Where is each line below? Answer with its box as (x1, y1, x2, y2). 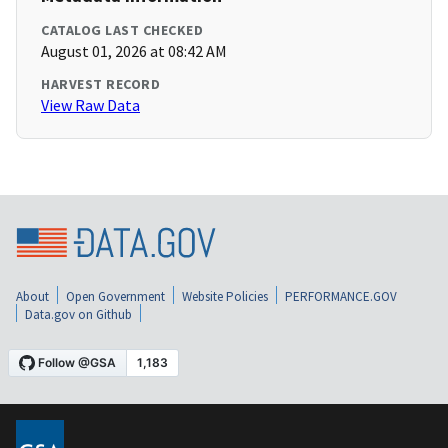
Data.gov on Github (25, 306, 132, 324)
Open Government (66, 288, 165, 306)
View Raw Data (41, 95, 140, 116)
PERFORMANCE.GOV (285, 288, 397, 306)
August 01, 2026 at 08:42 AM (41, 41, 227, 62)
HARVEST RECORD (41, 75, 160, 94)
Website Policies (182, 288, 268, 306)
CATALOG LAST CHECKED (41, 21, 203, 40)
